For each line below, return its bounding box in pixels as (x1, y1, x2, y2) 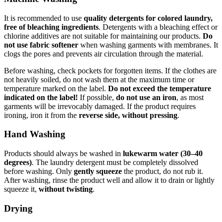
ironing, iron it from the (4, 111, 79, 119)
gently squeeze (74, 166, 122, 175)
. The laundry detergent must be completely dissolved (32, 158, 198, 166)
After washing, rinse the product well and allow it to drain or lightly (4, 175, 215, 184)
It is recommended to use (4, 13, 84, 22)
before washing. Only (4, 166, 74, 175)
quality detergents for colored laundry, (84, 13, 213, 22)
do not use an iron (116, 93, 176, 102)
